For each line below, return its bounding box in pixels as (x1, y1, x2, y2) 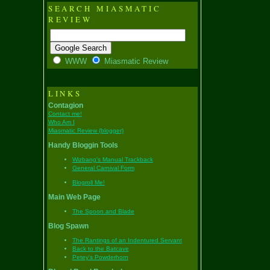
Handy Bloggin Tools (48, 141, 118, 149)
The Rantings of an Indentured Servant (72, 237, 182, 243)
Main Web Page (48, 193, 101, 201)
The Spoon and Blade (72, 208, 134, 215)
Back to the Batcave (72, 245, 129, 252)
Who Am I (48, 119, 75, 125)
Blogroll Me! (72, 179, 105, 186)
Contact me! (48, 110, 82, 117)
